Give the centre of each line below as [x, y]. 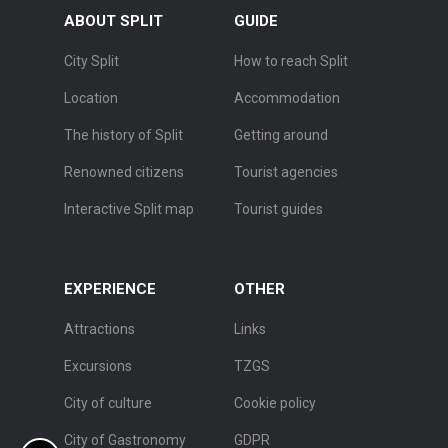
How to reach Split [291, 61]
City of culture [108, 403]
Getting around [281, 135]
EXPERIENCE [110, 289]
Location [91, 98]
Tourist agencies [286, 172]
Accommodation [287, 98]
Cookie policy [275, 403]
